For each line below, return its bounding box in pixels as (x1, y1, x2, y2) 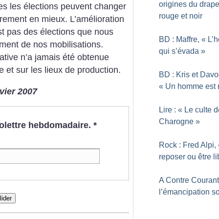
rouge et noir (159, 12, 202, 20)
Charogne (159, 117, 194, 126)
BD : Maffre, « (159, 35, 206, 44)
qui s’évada (159, 47, 199, 55)
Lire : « (159, 106, 182, 114)
